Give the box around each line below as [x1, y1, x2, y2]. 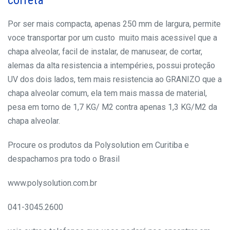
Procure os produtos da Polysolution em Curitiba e [8, 140, 189, 150]
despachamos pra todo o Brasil [8, 154, 120, 164]
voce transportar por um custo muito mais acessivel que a [8, 33, 217, 43]
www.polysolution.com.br [8, 178, 97, 188]
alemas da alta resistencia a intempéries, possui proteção [8, 61, 215, 71]
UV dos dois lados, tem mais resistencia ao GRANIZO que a [8, 74, 222, 85]
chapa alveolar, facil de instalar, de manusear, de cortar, [8, 47, 202, 57]
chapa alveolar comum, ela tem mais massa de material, [8, 88, 207, 99]
